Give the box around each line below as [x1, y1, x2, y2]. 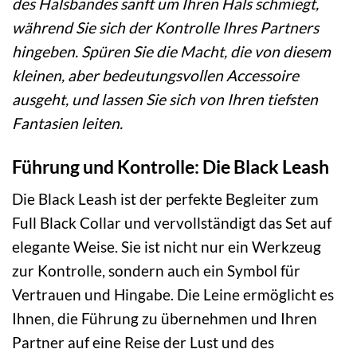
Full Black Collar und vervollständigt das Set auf [12, 214, 331, 233]
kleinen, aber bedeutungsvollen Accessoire [12, 65, 299, 84]
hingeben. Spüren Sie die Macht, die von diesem [12, 41, 331, 61]
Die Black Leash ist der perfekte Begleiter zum [12, 190, 319, 209]
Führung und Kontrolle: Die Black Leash [12, 155, 329, 178]
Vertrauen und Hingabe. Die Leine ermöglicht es [12, 285, 334, 304]
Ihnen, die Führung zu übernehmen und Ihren [12, 309, 317, 328]
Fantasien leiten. [12, 113, 123, 132]
